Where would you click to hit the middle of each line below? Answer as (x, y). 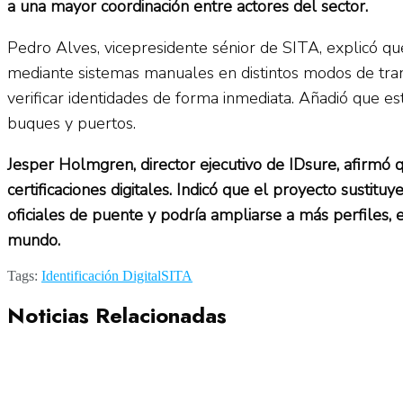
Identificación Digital (101, 275)
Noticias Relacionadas (117, 315)
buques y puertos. (72, 123)
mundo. (61, 240)
